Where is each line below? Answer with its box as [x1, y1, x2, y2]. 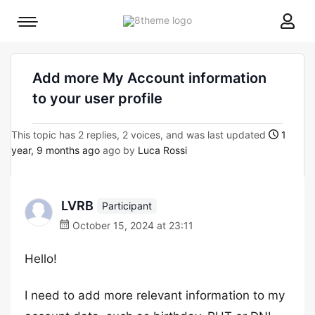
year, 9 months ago [11, 144, 100, 156]
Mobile [27, 19, 57, 31]
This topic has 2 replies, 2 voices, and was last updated [11, 129, 269, 141]
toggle [27, 39, 56, 51]
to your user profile [32, 90, 162, 107]
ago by [100, 144, 138, 156]
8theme [191, 13, 226, 25]
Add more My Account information [32, 70, 266, 86]
